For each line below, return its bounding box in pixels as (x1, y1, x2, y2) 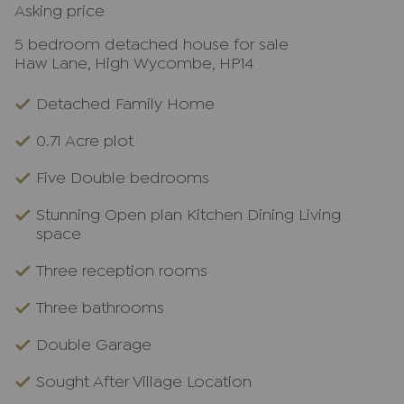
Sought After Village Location (36, 376, 252, 390)
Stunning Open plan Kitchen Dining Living (36, 209, 341, 223)
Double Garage (36, 339, 151, 353)
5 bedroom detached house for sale (14, 39, 289, 52)
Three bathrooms (36, 302, 164, 316)
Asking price (14, 5, 105, 19)
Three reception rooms (36, 265, 207, 279)
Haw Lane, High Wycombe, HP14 (14, 58, 253, 71)
